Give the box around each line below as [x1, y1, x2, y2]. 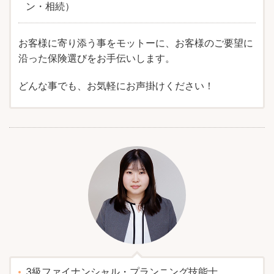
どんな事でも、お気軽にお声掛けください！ [18, 80, 214, 92]
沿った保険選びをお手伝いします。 [18, 52, 175, 64]
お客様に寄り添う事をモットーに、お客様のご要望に [18, 37, 253, 49]
